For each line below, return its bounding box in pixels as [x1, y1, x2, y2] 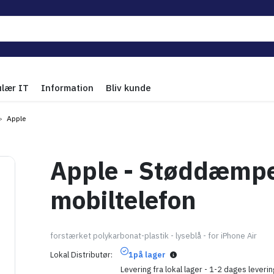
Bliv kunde [106, 82, 151, 94]
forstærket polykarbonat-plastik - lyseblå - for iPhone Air [50, 231, 257, 241]
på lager [133, 250, 166, 260]
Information [41, 82, 94, 94]
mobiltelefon [50, 184, 196, 216]
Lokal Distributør [50, 250, 111, 260]
